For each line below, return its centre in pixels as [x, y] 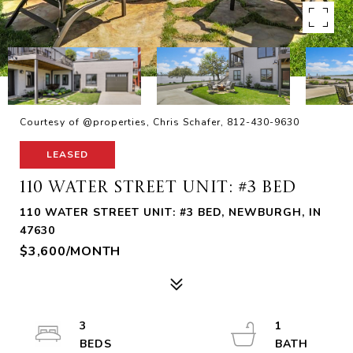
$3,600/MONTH [70, 251]
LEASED [67, 154]
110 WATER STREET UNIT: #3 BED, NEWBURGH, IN [171, 212]
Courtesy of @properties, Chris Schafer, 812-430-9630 [160, 122]
